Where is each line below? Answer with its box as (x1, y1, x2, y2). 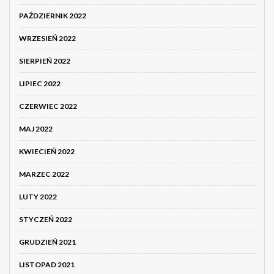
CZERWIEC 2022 (19, 102, 77, 111)
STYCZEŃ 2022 (19, 215, 72, 224)
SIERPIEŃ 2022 (19, 56, 70, 66)
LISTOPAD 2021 (19, 260, 75, 270)
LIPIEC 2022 (19, 79, 61, 89)
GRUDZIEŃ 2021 (19, 237, 76, 247)
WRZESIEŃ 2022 (19, 34, 76, 43)
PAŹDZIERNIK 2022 (19, 11, 86, 21)
